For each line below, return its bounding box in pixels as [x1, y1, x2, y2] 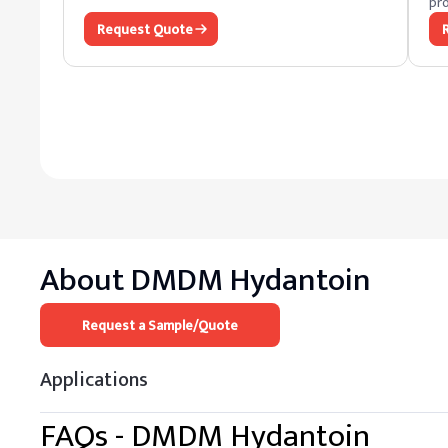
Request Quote [97, 17, 193, 41]
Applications [40, 362, 148, 397]
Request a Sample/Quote [82, 313, 238, 337]
